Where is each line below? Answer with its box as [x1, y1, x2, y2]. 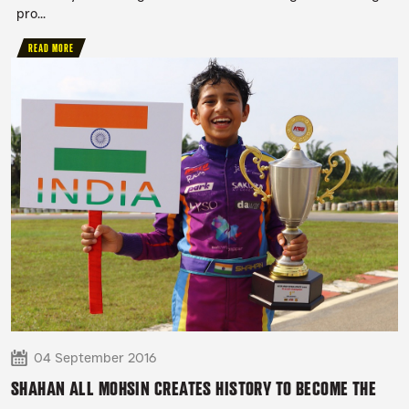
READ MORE [28, 42, 75, 56]
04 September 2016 [34, 350, 156, 366]
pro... [16, 5, 47, 23]
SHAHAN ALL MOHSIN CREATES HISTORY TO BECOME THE [11, 378, 377, 400]
